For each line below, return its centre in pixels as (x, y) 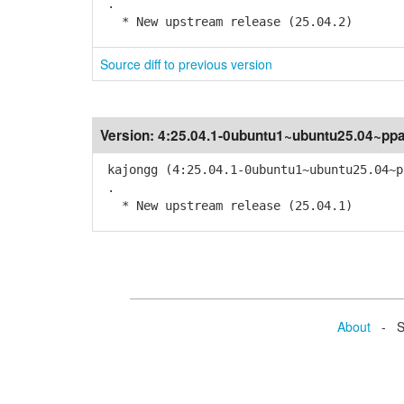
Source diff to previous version (186, 64)
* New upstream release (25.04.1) (226, 206)
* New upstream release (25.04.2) (226, 22)
